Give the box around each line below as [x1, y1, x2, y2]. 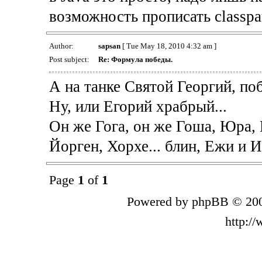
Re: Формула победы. [98, 55, 173, 64]
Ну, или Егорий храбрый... [49, 98, 227, 116]
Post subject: [49, 55, 91, 64]
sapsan [98, 42, 120, 51]
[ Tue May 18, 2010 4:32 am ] [120, 42, 216, 51]
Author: [49, 42, 75, 51]
